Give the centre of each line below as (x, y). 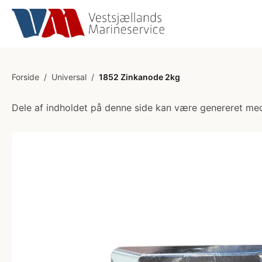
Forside (25, 77)
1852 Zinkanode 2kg (139, 77)
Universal (69, 77)
